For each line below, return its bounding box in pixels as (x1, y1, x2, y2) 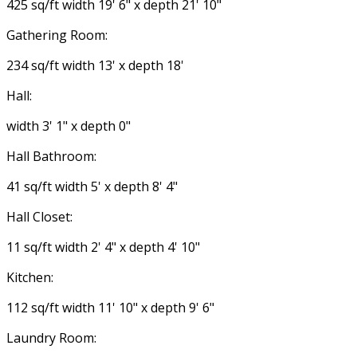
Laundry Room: (6, 328, 96, 347)
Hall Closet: (6, 207, 73, 226)
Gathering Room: (6, 25, 108, 44)
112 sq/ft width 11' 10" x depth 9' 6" (6, 298, 214, 316)
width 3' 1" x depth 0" (6, 116, 131, 135)
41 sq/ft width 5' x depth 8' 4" (6, 177, 178, 195)
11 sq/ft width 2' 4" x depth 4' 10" (6, 237, 200, 256)
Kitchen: (6, 268, 53, 286)
